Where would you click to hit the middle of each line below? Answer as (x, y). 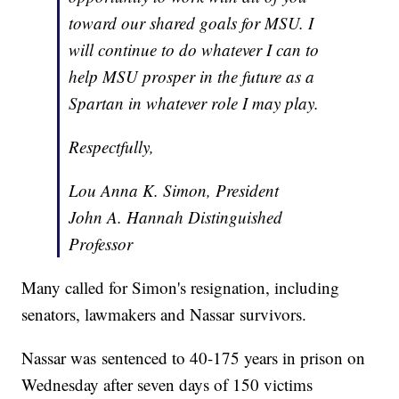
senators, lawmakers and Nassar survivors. (164, 314)
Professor (104, 244)
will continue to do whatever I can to (194, 50)
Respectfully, (112, 147)
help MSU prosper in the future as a (192, 77)
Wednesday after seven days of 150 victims (167, 385)
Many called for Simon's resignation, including (181, 288)
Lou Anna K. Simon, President (174, 191)
